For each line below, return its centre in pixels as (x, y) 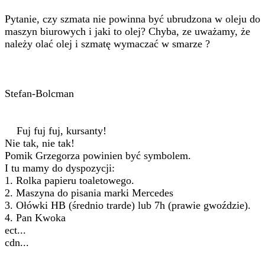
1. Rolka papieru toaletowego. (70, 180)
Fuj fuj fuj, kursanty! (56, 131)
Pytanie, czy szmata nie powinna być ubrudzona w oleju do (132, 19)
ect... (15, 230)
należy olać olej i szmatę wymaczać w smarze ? (107, 44)
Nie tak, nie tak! (40, 143)
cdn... (17, 243)
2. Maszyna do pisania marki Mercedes (89, 193)
